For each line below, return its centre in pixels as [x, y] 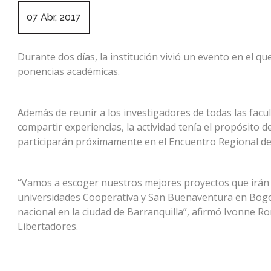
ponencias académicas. [69, 71]
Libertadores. [48, 226]
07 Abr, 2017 [54, 17]
